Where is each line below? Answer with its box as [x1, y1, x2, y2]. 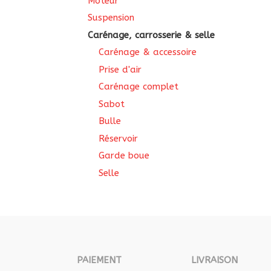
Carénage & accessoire [99, 47, 197, 57]
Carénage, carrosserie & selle [88, 29, 215, 41]
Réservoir [99, 132, 138, 144]
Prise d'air [99, 64, 142, 75]
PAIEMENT [77, 254, 122, 266]
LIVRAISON [191, 254, 238, 266]
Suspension [88, 12, 134, 23]
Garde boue [99, 150, 149, 161]
